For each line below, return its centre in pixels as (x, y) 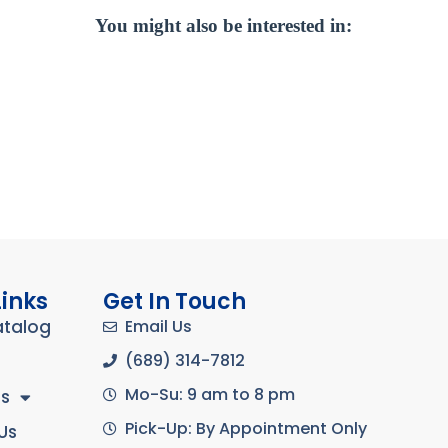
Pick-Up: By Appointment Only (246, 428)
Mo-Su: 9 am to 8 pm (210, 394)
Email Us (159, 326)
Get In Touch (174, 301)
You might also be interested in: (224, 26)
